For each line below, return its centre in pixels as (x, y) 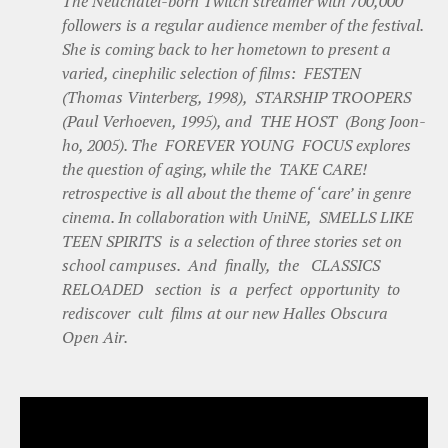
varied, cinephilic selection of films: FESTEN (213, 72)
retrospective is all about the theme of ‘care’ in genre (236, 192)
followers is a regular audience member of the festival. (242, 24)
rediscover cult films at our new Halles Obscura (225, 312)
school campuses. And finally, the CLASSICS (223, 264)
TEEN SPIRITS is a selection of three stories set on (232, 240)
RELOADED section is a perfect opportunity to (233, 288)
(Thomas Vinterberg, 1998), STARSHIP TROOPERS (238, 96)
